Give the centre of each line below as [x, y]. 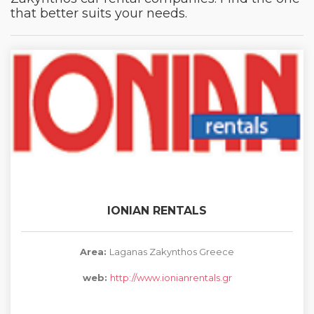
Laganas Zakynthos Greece [172, 252]
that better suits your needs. [99, 13]
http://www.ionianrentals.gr [171, 278]
